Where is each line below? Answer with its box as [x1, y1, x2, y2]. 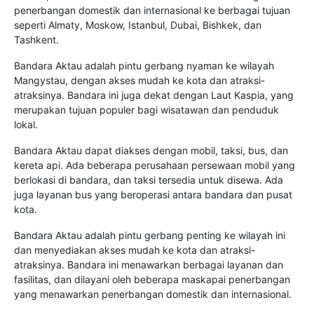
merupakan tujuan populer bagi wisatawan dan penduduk [14, 103, 279, 116]
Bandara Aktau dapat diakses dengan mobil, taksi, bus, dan [14, 144, 288, 156]
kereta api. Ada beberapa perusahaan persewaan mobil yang [14, 158, 295, 171]
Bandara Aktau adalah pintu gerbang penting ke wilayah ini [14, 228, 285, 241]
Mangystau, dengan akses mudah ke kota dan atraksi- [14, 74, 265, 86]
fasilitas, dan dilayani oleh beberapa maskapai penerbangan [14, 273, 290, 285]
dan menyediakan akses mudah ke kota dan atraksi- [14, 243, 255, 256]
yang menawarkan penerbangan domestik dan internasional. [14, 287, 292, 300]
